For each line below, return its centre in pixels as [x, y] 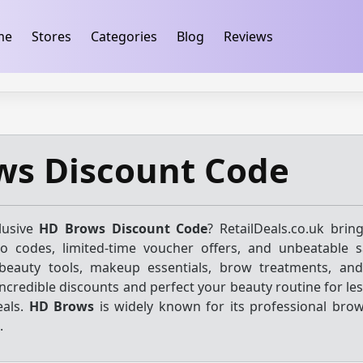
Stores [51, 36]
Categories [124, 36]
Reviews [248, 36]
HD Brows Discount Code [124, 228]
